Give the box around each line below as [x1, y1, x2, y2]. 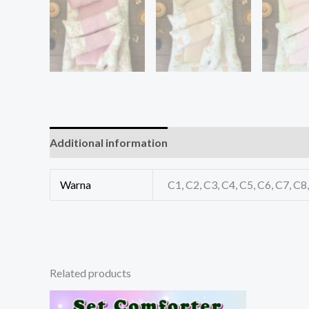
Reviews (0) [181, 136, 239, 150]
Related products [50, 266, 131, 280]
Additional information [50, 136, 168, 150]
